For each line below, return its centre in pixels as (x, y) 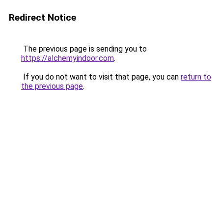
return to (196, 77)
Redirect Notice (42, 17)
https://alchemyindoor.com (68, 58)
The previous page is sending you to (84, 49)
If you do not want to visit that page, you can (101, 77)
